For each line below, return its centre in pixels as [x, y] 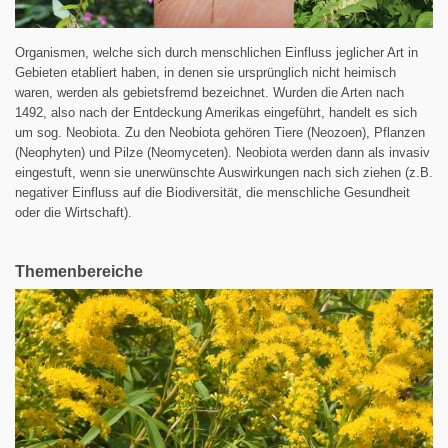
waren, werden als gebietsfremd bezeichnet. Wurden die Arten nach [209, 92]
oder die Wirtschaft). [73, 212]
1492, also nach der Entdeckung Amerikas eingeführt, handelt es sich [216, 112]
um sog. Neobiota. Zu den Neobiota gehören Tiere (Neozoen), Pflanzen [220, 132]
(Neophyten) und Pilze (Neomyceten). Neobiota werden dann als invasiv [222, 152]
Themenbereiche [79, 271]
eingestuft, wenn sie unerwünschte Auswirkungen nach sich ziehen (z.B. [224, 172]
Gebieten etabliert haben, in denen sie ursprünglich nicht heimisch [205, 72]
